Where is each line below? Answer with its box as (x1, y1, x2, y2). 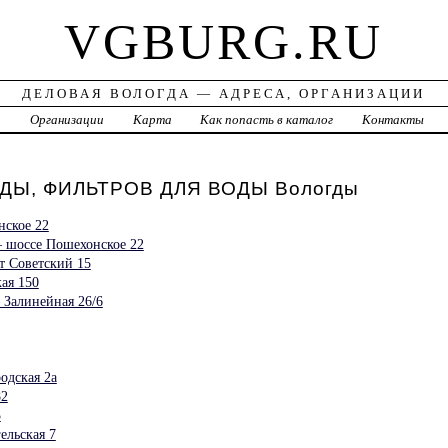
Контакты (362, 112, 425, 128)
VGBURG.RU (64, 14, 384, 71)
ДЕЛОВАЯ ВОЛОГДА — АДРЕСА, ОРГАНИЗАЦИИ (22, 86, 426, 102)
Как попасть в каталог (200, 112, 334, 128)
